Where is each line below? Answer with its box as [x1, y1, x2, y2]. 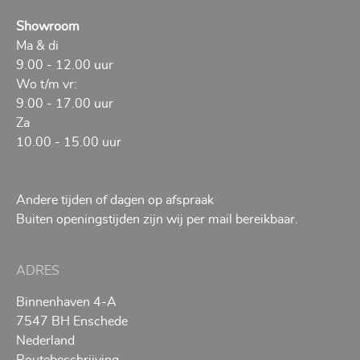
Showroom [16, 20, 80, 34]
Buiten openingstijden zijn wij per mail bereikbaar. [16, 213, 299, 227]
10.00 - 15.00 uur [16, 136, 122, 149]
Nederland [16, 334, 76, 348]
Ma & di [16, 39, 59, 53]
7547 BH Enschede [16, 315, 129, 329]
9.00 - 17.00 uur [16, 97, 114, 111]
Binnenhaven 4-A [16, 296, 117, 309]
